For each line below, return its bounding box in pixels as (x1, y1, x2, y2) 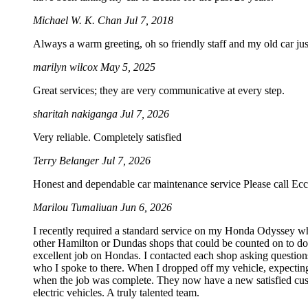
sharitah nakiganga (33, 108, 120, 120)
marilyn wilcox (33, 61, 100, 74)
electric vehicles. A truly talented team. (33, 287, 199, 299)
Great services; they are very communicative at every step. (33, 85, 285, 97)
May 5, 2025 (100, 61, 155, 74)
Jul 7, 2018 (124, 14, 173, 27)
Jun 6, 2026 (120, 201, 172, 214)
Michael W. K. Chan (33, 14, 124, 27)
